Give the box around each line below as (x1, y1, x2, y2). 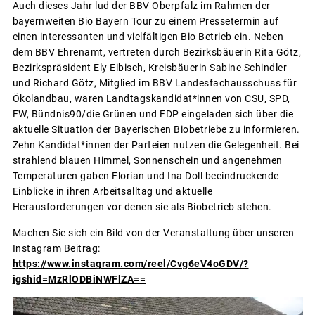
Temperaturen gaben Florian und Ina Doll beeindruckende (12, 170, 279, 182)
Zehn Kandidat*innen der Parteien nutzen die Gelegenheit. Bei (12, 139, 300, 151)
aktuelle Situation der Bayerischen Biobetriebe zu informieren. (12, 124, 300, 136)
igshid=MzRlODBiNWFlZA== (12, 274, 146, 285)
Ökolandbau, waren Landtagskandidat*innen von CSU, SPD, (12, 93, 290, 105)
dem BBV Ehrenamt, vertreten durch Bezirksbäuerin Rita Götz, (12, 46, 301, 58)
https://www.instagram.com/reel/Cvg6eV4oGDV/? (12, 258, 249, 270)
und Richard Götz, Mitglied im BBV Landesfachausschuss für (12, 77, 297, 89)
